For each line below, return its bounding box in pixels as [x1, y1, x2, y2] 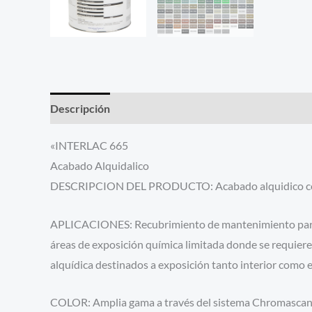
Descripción [50, 101, 110, 115]
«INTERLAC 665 [50, 138, 128, 152]
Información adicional [123, 101, 230, 115]
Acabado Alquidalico [50, 158, 149, 172]
